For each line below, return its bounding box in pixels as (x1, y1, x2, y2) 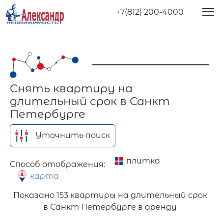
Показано (13, 190, 56, 200)
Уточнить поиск (35, 130, 110, 140)
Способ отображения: (10, 159, 105, 169)
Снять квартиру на (10, 81, 133, 95)
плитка (126, 156, 160, 165)
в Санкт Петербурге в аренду (43, 202, 177, 212)
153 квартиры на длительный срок (56, 190, 207, 200)
